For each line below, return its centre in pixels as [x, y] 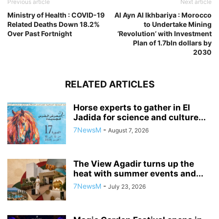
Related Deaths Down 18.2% [54, 24]
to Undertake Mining [178, 24]
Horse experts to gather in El [132, 107]
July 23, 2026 [127, 186]
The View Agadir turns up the [134, 164]
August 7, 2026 [128, 130]
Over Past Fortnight [40, 33]
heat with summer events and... [138, 173]
